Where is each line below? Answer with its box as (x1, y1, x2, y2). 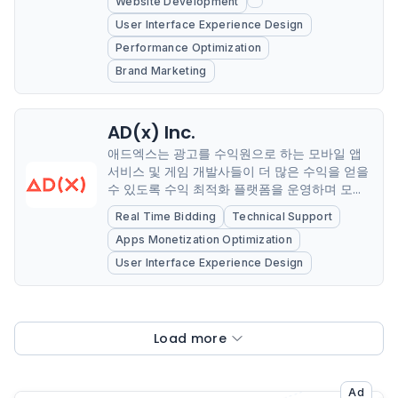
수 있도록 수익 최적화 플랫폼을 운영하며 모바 (107, 180, 365, 198)
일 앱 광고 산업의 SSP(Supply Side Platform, (107, 198, 367, 216)
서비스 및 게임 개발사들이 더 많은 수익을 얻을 (107, 163, 369, 180)
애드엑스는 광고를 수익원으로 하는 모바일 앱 (107, 145, 362, 163)
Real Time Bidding (115, 210, 217, 223)
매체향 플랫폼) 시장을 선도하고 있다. (107, 216, 317, 234)
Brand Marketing (115, 64, 207, 77)
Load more (153, 330, 227, 347)
